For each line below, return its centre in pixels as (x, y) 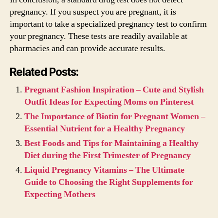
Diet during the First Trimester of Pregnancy (108, 155)
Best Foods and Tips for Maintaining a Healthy (111, 143)
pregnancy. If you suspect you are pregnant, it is (93, 12)
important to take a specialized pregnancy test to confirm (108, 24)
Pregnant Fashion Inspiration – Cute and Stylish (114, 90)
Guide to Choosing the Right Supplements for (109, 182)
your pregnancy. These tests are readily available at (99, 36)
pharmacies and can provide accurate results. (88, 48)
